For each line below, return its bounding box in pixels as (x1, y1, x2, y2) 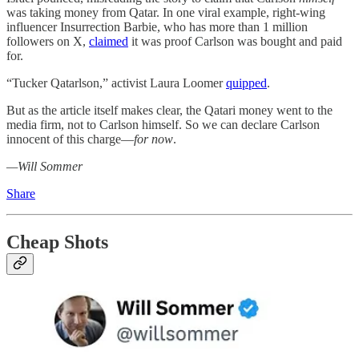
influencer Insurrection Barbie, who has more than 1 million (6, 20, 308, 34)
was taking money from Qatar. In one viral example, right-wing (6, 6, 325, 20)
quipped (226, 76, 267, 91)
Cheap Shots (6, 232, 108, 253)
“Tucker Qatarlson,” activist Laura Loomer (6, 76, 226, 91)
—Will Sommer (6, 159, 83, 174)
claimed (89, 34, 128, 49)
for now (134, 132, 173, 147)
